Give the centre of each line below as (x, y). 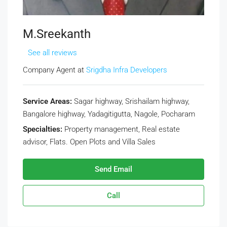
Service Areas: (47, 101)
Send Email (113, 169)
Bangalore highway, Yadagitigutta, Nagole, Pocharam (109, 114)
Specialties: (43, 129)
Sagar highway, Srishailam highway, (131, 101)
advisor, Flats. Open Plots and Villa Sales (89, 142)
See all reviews (52, 53)
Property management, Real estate (121, 129)
